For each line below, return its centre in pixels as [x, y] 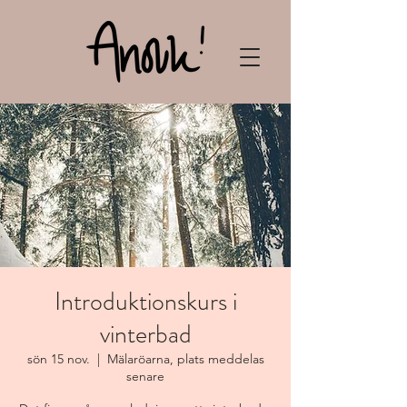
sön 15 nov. [58, 359]
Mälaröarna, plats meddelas [185, 359]
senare [145, 376]
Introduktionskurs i [145, 302]
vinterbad [145, 334]
